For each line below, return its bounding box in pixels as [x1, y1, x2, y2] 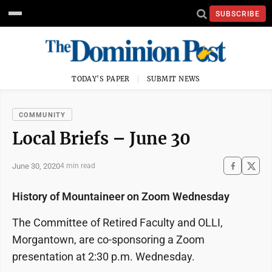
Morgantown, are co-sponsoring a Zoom [12, 233, 205, 246]
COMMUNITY [19, 111, 66, 119]
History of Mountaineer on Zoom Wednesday [12, 190, 229, 203]
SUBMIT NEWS [147, 75, 200, 83]
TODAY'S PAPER [72, 75, 130, 83]
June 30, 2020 [12, 161, 60, 171]
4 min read [60, 161, 95, 170]
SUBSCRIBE [216, 9, 260, 18]
